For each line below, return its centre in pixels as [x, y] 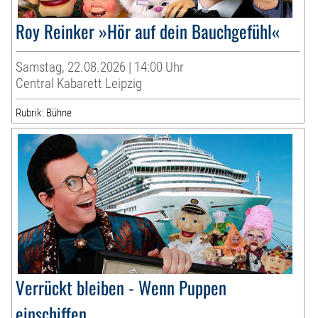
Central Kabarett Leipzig [79, 83]
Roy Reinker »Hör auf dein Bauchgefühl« [148, 31]
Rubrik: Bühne [44, 113]
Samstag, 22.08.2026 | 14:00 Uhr [100, 67]
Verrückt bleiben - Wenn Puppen [121, 287]
